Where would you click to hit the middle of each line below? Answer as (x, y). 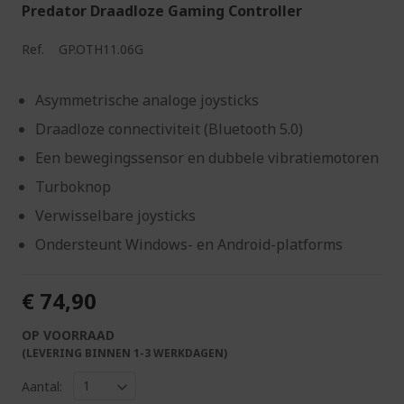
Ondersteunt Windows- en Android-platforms (189, 244)
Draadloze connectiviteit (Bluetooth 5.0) (169, 129)
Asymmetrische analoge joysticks (147, 100)
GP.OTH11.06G (101, 49)
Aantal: (42, 386)
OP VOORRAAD (68, 335)
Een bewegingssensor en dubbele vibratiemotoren (207, 158)
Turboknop (73, 187)
